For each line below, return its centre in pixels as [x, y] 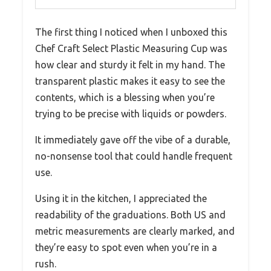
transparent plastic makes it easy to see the [130, 81]
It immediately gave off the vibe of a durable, [133, 139]
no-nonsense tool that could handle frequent [134, 156]
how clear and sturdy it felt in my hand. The [130, 64]
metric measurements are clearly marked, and [135, 231]
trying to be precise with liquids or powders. [131, 113]
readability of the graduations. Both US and [130, 214]
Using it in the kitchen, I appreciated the [121, 198]
